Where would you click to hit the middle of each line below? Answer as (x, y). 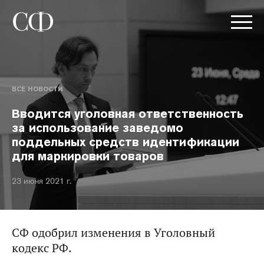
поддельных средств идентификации (126, 142)
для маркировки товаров (88, 156)
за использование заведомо (98, 128)
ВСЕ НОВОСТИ (37, 89)
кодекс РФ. (42, 248)
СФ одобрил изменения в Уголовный (113, 233)
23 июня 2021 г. (42, 181)
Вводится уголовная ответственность (128, 114)
